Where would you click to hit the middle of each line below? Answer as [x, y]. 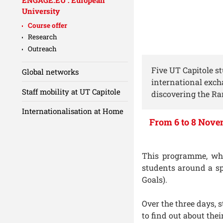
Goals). [154, 179]
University [41, 11]
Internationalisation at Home [73, 111]
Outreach [42, 49]
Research [43, 37]
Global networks [50, 72]
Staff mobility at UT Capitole [71, 91]
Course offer [48, 25]
